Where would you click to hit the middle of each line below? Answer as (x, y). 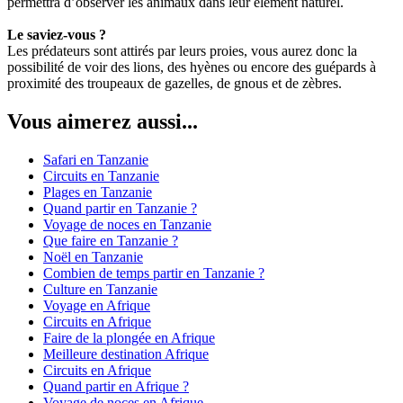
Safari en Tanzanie (96, 160)
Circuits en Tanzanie (101, 176)
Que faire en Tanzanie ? (111, 241)
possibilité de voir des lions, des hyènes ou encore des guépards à (192, 67)
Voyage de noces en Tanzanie (127, 225)
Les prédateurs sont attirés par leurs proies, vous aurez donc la (182, 51)
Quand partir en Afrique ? (116, 387)
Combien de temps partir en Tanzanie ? (154, 273)
